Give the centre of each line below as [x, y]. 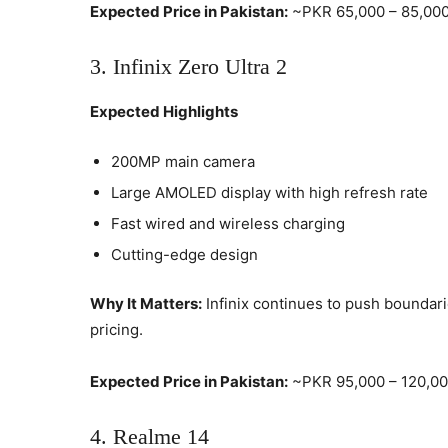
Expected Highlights [164, 111]
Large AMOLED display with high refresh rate [269, 192]
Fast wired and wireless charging [228, 223]
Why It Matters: [146, 303]
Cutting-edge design [184, 254]
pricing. [116, 329]
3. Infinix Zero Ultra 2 [188, 66]
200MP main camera [183, 161]
